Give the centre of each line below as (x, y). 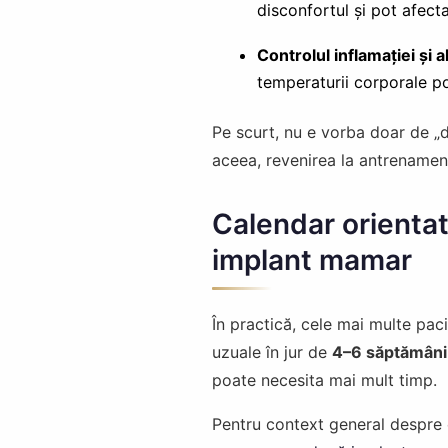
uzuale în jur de (272, 351)
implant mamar (312, 259)
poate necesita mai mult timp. (324, 379)
